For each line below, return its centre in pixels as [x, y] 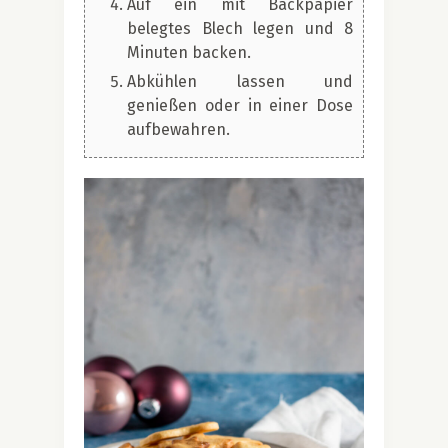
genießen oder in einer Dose [240, 105]
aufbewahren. [178, 129]
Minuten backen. [189, 52]
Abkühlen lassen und [240, 81]
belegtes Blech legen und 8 [240, 28]
